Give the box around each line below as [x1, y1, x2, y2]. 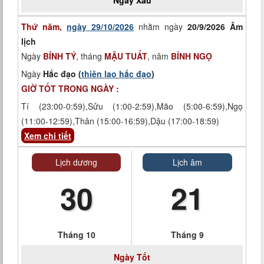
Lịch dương [55, 156, 97, 168]
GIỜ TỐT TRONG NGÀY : [21, 82, 119, 94]
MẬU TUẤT [104, 50, 147, 62]
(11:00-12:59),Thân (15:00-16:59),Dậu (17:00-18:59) [21, 115, 219, 127]
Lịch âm [173, 156, 202, 168]
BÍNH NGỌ [171, 50, 212, 62]
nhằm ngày [134, 21, 187, 32]
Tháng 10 [57, 229, 95, 240]
